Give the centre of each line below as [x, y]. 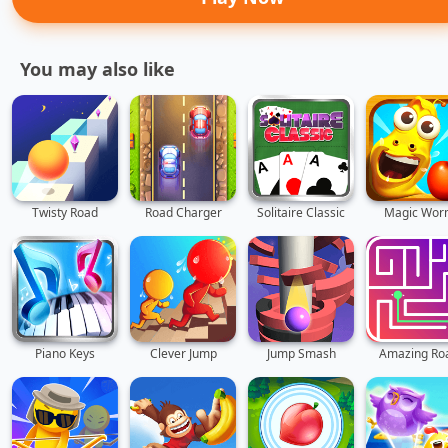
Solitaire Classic [301, 212]
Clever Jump [183, 353]
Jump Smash [301, 353]
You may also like [97, 69]
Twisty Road [65, 212]
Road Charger [183, 212]
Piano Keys [65, 353]
